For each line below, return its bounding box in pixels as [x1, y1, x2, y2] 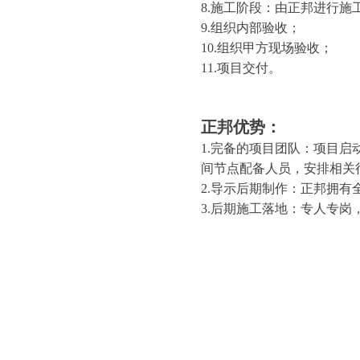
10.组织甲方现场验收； [201, 41, 333, 55]
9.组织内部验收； [201, 21, 301, 35]
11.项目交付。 [201, 61, 281, 75]
